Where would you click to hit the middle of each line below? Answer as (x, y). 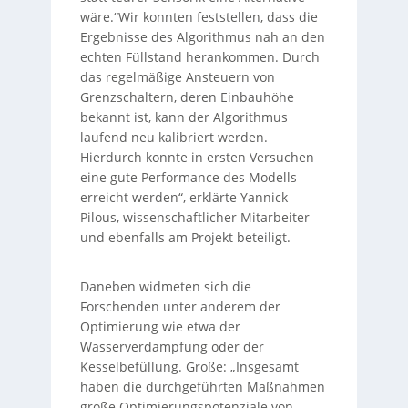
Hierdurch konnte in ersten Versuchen (197, 157)
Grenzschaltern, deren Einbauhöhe (187, 97)
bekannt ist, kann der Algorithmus (184, 117)
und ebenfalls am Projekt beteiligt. (185, 237)
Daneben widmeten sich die (165, 286)
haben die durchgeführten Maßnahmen (202, 387)
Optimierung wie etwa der (160, 326)
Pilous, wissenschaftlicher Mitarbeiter (194, 217)
